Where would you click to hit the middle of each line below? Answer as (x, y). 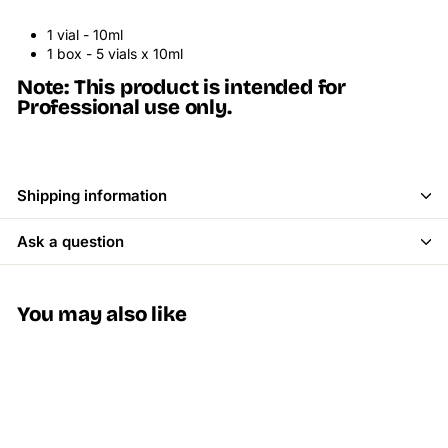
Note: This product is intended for (182, 88)
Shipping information (92, 196)
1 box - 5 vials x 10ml (115, 54)
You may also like (102, 315)
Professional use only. (124, 108)
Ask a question (70, 242)
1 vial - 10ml (85, 35)
